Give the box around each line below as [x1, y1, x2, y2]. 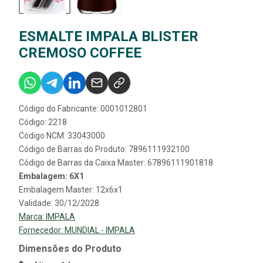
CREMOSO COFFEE [19, 44, 141, 61]
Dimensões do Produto [19, 242, 122, 254]
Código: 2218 [19, 117, 67, 127]
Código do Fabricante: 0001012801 [19, 103, 147, 113]
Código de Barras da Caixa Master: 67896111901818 [19, 157, 213, 167]
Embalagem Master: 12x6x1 [19, 184, 123, 194]
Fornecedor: [19, 225, 65, 235]
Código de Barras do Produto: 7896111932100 [19, 144, 190, 154]
